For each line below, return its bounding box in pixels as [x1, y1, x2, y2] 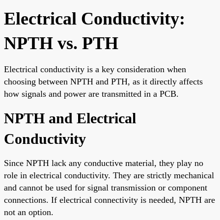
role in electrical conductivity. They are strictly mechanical [4, 170, 214, 180]
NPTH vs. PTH [4, 33, 118, 53]
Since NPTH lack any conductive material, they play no [4, 158, 203, 168]
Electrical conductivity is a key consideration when [4, 64, 186, 74]
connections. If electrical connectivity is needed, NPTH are [4, 194, 215, 205]
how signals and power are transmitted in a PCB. [4, 88, 179, 99]
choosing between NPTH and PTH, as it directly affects [4, 76, 203, 86]
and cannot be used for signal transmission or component [4, 182, 207, 192]
